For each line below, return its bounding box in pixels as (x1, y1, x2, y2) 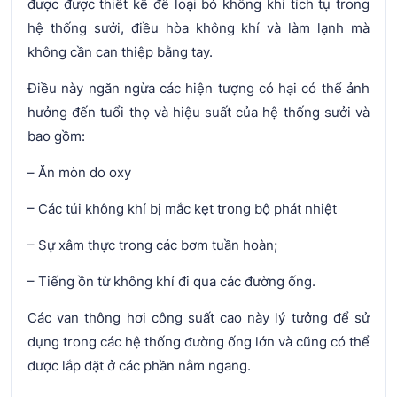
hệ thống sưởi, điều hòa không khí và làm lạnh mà (27, 19, 370, 36)
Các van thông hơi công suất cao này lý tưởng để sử (27, 308, 370, 326)
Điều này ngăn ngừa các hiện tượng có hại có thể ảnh (27, 79, 370, 97)
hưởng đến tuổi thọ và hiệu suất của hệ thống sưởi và (27, 103, 370, 121)
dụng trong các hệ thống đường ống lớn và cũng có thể (27, 332, 370, 350)
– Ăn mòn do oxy (27, 163, 131, 181)
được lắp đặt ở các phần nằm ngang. (27, 356, 251, 374)
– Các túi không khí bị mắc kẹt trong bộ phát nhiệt (27, 199, 337, 217)
